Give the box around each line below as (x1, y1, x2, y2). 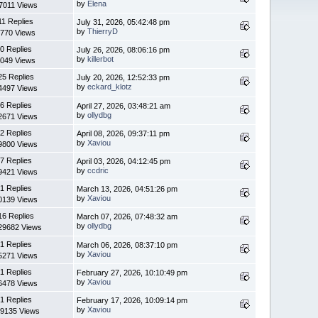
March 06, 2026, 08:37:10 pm (77, 240, 178, 249)
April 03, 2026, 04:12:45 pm (77, 156, 171, 165)
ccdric (87, 165, 109, 175)
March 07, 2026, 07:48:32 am (77, 212, 178, 221)
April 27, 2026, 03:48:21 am (77, 101, 171, 110)
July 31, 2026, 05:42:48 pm (77, 17, 170, 26)
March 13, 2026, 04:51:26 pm (77, 184, 178, 193)
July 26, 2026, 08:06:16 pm (77, 45, 170, 54)
